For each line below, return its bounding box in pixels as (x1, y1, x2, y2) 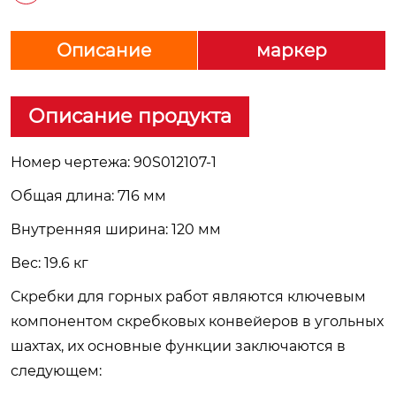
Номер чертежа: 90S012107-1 (11, 153, 217, 171)
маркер (256, 39, 327, 61)
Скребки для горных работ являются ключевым (11, 287, 366, 305)
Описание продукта (28, 103, 232, 128)
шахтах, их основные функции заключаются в (11, 337, 346, 354)
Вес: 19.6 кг (11, 254, 88, 271)
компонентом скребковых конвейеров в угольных (11, 312, 384, 330)
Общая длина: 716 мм (11, 187, 166, 204)
